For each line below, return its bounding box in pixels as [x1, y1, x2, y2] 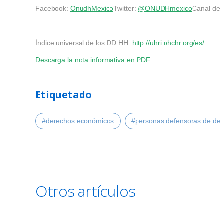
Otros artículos [35, 180, 135, 201]
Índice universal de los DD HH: [35, 38, 132, 47]
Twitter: [113, 4, 138, 12]
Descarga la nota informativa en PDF [35, 55, 150, 64]
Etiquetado [35, 87, 92, 101]
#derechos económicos [42, 117, 114, 125]
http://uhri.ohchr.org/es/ [132, 38, 204, 47]
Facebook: [35, 4, 70, 12]
